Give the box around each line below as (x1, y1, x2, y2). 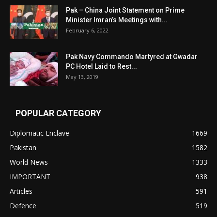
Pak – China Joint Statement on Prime (66, 6, 185, 14)
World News (10, 157, 48, 167)
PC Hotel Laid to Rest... (66, 62, 137, 70)
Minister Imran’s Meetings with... (66, 16, 168, 24)
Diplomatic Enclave (10, 128, 69, 138)
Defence (10, 201, 36, 210)
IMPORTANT (10, 172, 50, 181)
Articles (10, 186, 32, 196)
